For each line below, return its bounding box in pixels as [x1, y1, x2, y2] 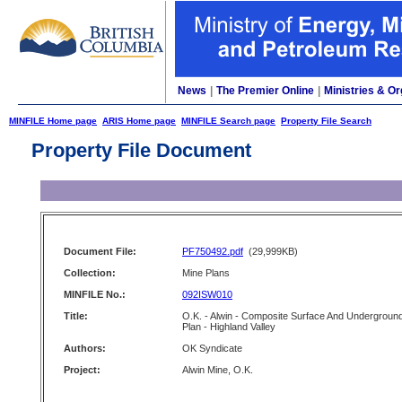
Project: [64, 364, 100, 375]
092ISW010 [182, 289, 232, 300]
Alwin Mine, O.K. [182, 364, 253, 375]
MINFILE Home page [9, 116, 97, 126]
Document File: [64, 246, 136, 257]
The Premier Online [216, 84, 314, 97]
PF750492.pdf [182, 246, 243, 257]
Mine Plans [182, 267, 230, 278]
